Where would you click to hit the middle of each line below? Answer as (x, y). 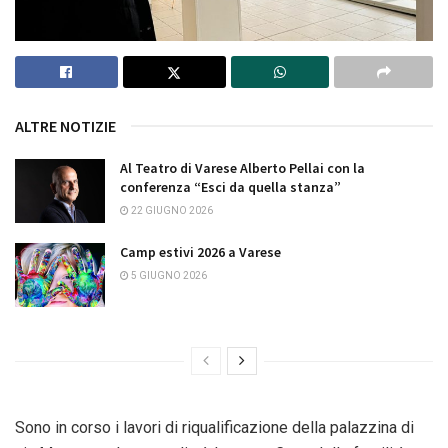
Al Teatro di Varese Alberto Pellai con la (242, 167)
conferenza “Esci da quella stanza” (230, 186)
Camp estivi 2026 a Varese (200, 252)
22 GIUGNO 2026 (171, 210)
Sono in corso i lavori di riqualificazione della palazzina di (214, 428)
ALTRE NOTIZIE (65, 125)
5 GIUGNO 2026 (168, 276)
